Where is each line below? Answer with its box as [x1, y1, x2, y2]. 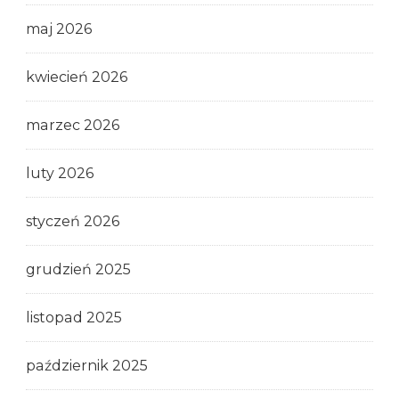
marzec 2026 [26, 116, 119, 134]
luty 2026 [26, 164, 94, 182]
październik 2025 [26, 356, 148, 374]
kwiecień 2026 [26, 68, 127, 85]
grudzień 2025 [26, 260, 131, 278]
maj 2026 [26, 20, 92, 37]
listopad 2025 [26, 308, 122, 326]
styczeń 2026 [26, 212, 119, 230]
